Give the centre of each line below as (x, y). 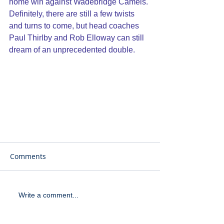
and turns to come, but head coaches (75, 26)
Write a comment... (48, 195)
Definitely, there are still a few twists (73, 14)
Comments (28, 156)
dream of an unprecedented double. (72, 50)
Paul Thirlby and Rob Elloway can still (77, 38)
